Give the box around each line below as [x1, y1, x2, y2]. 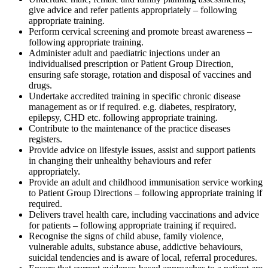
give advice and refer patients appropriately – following [29, 5, 237, 16]
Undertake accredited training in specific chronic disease [29, 91, 240, 102]
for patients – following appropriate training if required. [29, 220, 236, 231]
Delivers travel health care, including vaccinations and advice [29, 209, 259, 220]
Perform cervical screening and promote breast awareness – [29, 26, 252, 37]
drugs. [29, 80, 52, 91]
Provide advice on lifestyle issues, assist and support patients [29, 145, 255, 156]
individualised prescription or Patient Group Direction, [29, 59, 233, 69]
